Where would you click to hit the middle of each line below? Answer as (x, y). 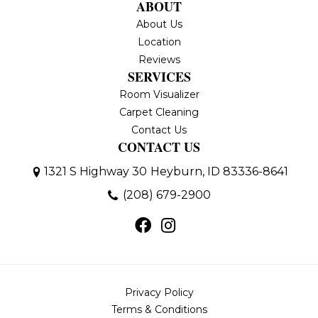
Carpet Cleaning (159, 113)
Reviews (159, 60)
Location (159, 42)
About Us (159, 24)
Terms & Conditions (159, 310)
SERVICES (159, 77)
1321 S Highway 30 (95, 172)
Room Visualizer (159, 95)
